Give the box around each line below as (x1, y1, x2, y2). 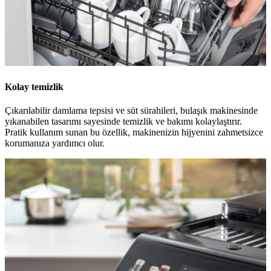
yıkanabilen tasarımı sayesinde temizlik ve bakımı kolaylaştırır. (5, 116, 242, 126)
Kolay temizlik (5, 81, 64, 92)
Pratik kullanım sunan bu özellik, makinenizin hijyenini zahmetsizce (5, 126, 263, 137)
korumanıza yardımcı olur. (5, 137, 105, 148)
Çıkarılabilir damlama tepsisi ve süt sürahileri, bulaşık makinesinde (5, 105, 258, 116)
